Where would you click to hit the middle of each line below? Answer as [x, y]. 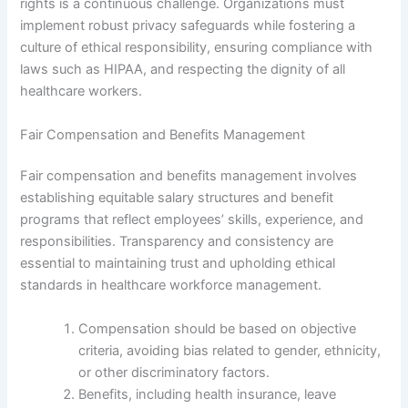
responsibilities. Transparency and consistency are [177, 242]
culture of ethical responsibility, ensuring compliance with [197, 48]
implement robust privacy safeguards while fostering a [188, 26]
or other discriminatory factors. [174, 372]
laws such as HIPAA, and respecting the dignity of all [183, 70]
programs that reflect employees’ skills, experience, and [192, 220]
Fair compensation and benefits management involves [189, 176]
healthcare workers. [82, 92]
